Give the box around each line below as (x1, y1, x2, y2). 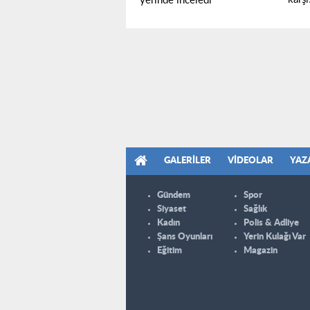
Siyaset (157, 204, 186, 214)
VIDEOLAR (228, 156, 273, 165)
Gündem (157, 190, 190, 200)
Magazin (244, 246, 277, 255)
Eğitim (157, 246, 182, 255)
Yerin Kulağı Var (244, 232, 306, 241)
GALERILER (164, 156, 211, 165)
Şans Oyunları (157, 232, 212, 241)
